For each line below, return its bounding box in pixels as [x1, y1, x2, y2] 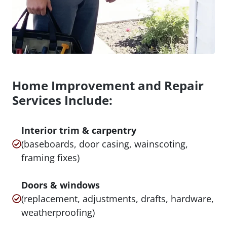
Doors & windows [21, 178, 100, 191]
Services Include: [12, 91, 112, 108]
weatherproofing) [21, 206, 95, 218]
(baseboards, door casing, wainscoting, [21, 137, 188, 150]
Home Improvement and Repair [12, 77, 204, 94]
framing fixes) [21, 151, 80, 164]
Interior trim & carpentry [21, 124, 136, 136]
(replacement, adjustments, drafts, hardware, [21, 192, 214, 205]
